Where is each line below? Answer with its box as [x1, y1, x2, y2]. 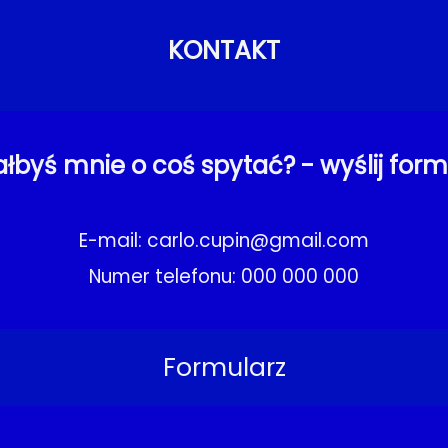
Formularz [162, 349, 286, 385]
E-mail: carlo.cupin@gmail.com [79, 227, 369, 254]
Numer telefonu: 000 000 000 [89, 263, 359, 290]
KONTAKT [168, 32, 280, 68]
